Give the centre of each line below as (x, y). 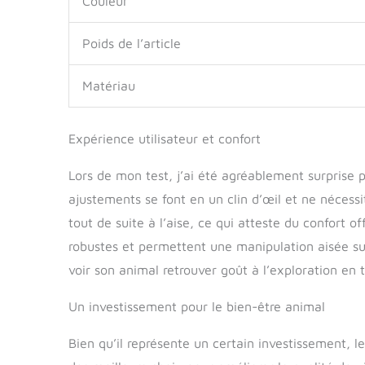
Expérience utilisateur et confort (165, 138)
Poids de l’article (132, 43)
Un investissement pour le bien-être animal (197, 306)
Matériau (109, 85)
